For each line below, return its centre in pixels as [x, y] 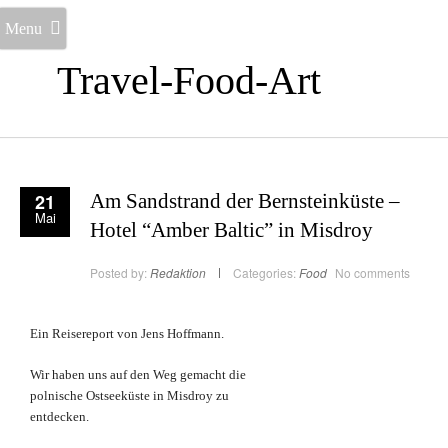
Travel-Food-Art [188, 81]
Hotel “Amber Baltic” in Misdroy [231, 230]
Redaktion [178, 273]
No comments [372, 273]
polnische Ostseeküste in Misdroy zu [129, 396]
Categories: [264, 273]
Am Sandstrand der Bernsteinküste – [245, 201]
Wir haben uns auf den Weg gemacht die [138, 375]
